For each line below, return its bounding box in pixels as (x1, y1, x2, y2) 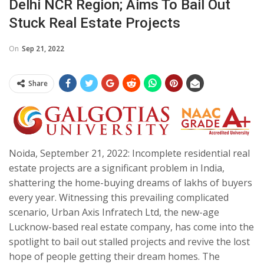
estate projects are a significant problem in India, (9, 161, 225, 175)
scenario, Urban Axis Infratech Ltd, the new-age (9, 206, 219, 219)
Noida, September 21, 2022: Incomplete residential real (9, 147, 250, 160)
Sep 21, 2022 (22, 43, 64, 54)
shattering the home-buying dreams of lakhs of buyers (9, 176, 252, 190)
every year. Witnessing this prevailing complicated (9, 191, 229, 204)
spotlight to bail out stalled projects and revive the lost (9, 235, 250, 249)
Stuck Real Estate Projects (9, 14, 180, 31)
